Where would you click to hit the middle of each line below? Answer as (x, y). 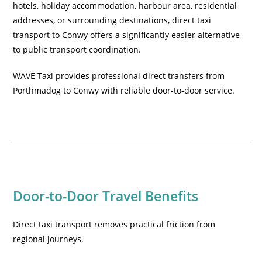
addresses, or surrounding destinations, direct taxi (112, 20)
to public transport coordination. (77, 49)
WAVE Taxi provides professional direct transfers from (119, 76)
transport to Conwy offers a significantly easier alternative (127, 35)
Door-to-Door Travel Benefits (106, 196)
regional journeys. (49, 239)
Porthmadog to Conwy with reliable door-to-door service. (124, 90)
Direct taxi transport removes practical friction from (114, 224)
